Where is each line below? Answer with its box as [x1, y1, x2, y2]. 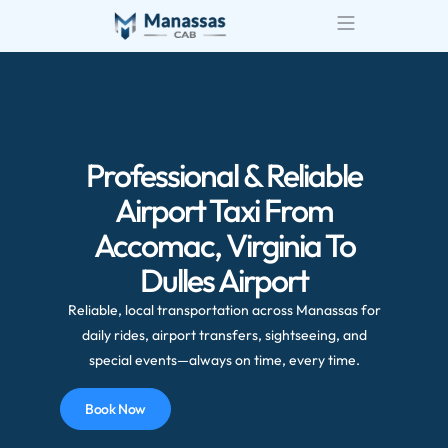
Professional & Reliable [86, 155, 362, 196]
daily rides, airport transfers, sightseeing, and [81, 326, 367, 345]
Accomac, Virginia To [93, 225, 355, 266]
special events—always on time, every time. [88, 351, 360, 370]
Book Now [85, 399, 146, 418]
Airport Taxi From [115, 190, 333, 231]
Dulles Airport [140, 260, 308, 301]
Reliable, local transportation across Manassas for [67, 301, 381, 320]
